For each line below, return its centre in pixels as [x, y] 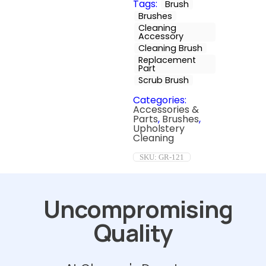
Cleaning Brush [170, 48]
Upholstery [159, 129]
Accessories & [166, 110]
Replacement [167, 60]
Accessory [161, 36]
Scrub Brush [164, 80]
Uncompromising [138, 209]
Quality [133, 232]
